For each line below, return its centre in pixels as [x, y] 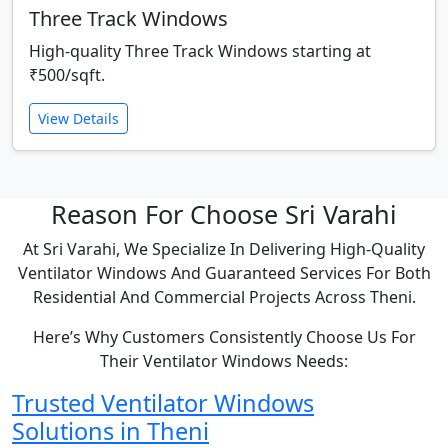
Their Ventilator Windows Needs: [224, 361]
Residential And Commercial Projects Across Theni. [224, 297]
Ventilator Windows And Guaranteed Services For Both [224, 273]
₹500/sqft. [67, 75]
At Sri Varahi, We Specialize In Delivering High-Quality [224, 249]
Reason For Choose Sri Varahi [224, 214]
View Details [78, 119]
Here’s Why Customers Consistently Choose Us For [224, 337]
